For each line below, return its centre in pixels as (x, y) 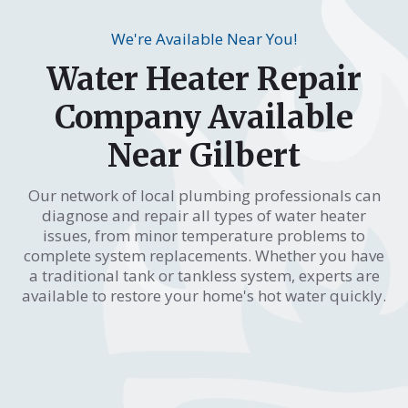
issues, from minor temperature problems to (204, 235)
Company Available (204, 117)
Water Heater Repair (204, 79)
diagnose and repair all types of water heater (204, 215)
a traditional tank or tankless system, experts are (204, 275)
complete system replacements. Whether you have (204, 255)
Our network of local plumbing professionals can (204, 195)
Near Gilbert (204, 155)
